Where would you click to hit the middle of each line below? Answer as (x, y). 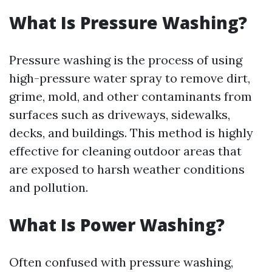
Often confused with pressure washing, (121, 262)
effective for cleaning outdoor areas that (125, 151)
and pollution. (49, 187)
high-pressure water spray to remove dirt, (130, 78)
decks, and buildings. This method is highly (131, 133)
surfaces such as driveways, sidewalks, (120, 114)
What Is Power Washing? (117, 225)
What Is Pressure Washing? (128, 22)
